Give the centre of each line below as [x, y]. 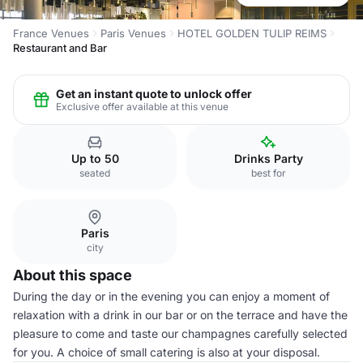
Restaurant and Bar [60, 48]
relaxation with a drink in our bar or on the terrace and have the [180, 315]
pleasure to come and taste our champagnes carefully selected [180, 333]
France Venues [51, 33]
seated [95, 173]
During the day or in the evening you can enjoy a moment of [171, 296]
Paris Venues [133, 33]
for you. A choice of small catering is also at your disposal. [167, 352]
